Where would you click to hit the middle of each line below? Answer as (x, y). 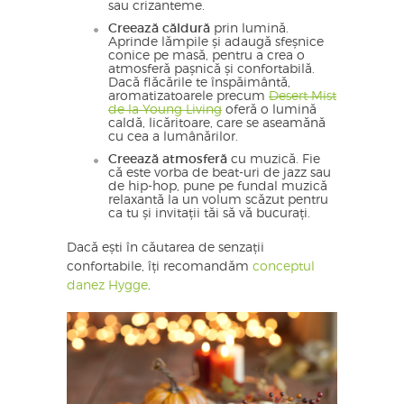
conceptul (284, 266)
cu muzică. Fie (274, 159)
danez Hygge (107, 285)
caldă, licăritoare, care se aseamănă (217, 123)
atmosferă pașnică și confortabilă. (211, 69)
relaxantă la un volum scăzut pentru (218, 200)
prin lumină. (249, 28)
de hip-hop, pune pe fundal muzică (218, 186)
